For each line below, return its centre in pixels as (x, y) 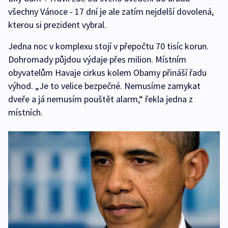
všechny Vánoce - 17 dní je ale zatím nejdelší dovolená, (111, 12)
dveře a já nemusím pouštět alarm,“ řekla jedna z (101, 99)
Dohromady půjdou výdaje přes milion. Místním (97, 60)
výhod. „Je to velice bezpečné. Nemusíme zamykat (104, 86)
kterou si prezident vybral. (57, 25)
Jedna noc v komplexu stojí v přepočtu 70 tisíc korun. (108, 46)
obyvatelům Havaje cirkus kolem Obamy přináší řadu (107, 73)
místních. (25, 112)
